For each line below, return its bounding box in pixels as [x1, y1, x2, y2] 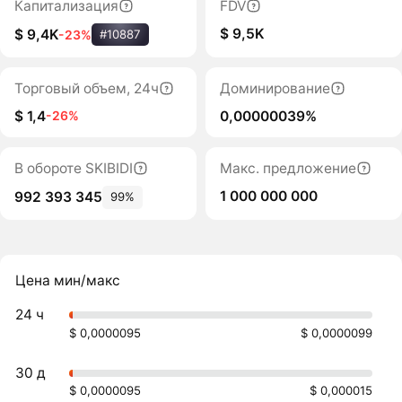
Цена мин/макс [15, 271, 121, 289]
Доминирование [219, 79, 330, 97]
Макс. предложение [219, 160, 356, 178]
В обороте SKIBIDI [13, 160, 133, 178]
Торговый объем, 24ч [13, 79, 159, 97]
